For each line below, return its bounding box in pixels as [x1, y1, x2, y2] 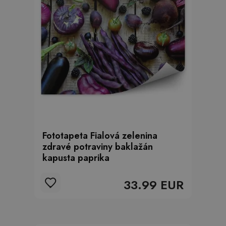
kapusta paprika [42, 151, 109, 164]
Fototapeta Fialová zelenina [42, 129, 157, 142]
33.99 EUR [124, 176, 184, 194]
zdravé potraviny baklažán [42, 140, 153, 153]
